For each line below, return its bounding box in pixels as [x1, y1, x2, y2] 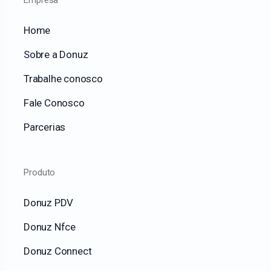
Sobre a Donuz [24, 48, 88, 61]
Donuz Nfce [24, 221, 76, 233]
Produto [24, 167, 56, 178]
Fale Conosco [24, 97, 85, 109]
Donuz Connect [24, 245, 92, 258]
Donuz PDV [24, 197, 74, 209]
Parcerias [24, 121, 66, 134]
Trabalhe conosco [24, 73, 103, 85]
